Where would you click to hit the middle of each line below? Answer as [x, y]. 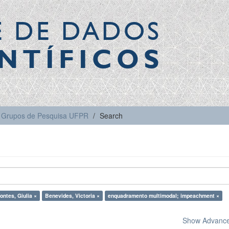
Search [111, 116]
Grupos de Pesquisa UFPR [45, 116]
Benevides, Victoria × [72, 196]
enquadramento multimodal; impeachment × [164, 196]
